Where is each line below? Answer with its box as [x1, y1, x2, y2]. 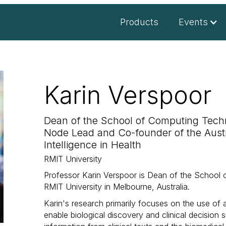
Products [120, 17, 159, 27]
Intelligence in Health [44, 139, 141, 151]
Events [179, 17, 208, 27]
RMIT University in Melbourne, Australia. [44, 182, 190, 192]
